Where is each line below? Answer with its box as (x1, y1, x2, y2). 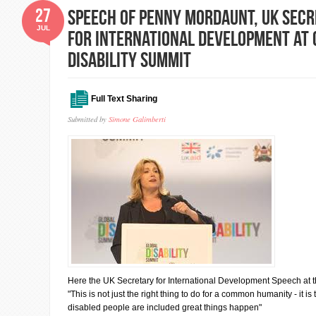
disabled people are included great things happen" (68, 303, 262, 312)
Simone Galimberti (109, 114, 166, 124)
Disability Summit (68, 48, 191, 71)
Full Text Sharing (91, 94, 157, 104)
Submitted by (68, 114, 109, 124)
